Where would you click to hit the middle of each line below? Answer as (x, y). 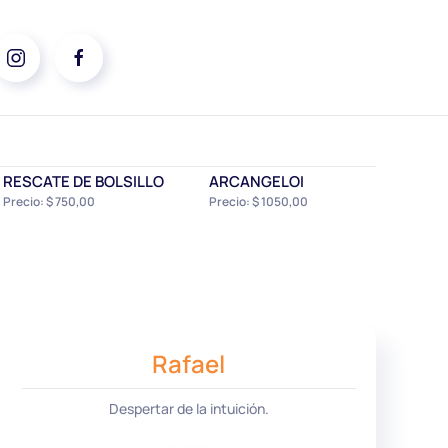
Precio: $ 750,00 (48, 201)
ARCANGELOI (257, 181)
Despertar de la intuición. (188, 408)
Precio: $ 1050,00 (259, 201)
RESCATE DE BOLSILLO (83, 181)
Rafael (189, 363)
